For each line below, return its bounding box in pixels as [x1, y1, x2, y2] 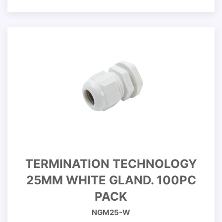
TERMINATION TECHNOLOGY [25, 157, 197, 171]
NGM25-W [92, 208, 130, 217]
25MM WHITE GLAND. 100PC [26, 173, 196, 187]
